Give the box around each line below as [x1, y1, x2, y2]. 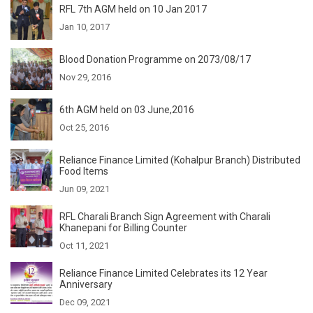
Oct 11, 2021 [59, 240, 109, 251]
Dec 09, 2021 [59, 296, 110, 307]
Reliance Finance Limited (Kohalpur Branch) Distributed [59, 154, 300, 166]
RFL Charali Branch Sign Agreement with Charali [59, 210, 270, 222]
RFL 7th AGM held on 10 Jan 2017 [59, 3, 207, 15]
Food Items [59, 165, 108, 177]
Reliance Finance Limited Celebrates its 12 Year [59, 267, 268, 279]
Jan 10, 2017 [59, 21, 110, 32]
